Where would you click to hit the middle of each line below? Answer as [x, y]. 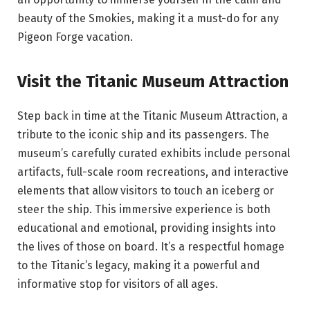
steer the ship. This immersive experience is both [144, 209]
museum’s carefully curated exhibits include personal [154, 153]
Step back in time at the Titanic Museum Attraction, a [153, 116]
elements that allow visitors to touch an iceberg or [146, 190]
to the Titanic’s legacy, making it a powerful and [139, 265]
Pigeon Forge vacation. [75, 37]
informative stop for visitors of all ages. [118, 284]
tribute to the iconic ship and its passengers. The [143, 134]
